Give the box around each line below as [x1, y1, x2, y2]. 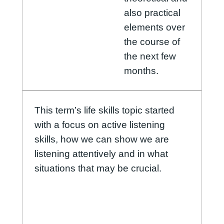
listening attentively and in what [34, 148, 168, 159]
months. [123, 65, 158, 76]
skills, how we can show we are [34, 134, 169, 145]
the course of [123, 36, 180, 47]
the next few [123, 51, 176, 62]
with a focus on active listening [34, 119, 165, 130]
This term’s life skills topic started [34, 105, 174, 116]
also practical [123, 7, 180, 18]
